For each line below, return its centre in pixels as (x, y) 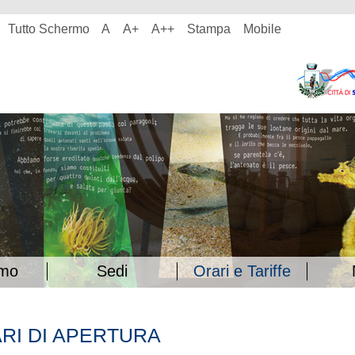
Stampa (209, 29)
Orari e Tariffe (242, 271)
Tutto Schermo (48, 29)
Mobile (263, 29)
